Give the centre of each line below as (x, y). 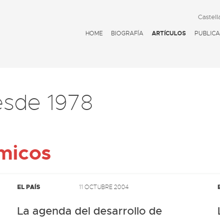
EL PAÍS (29, 187)
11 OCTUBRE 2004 (104, 187)
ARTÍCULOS (169, 33)
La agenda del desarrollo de (90, 211)
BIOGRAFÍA (127, 33)
